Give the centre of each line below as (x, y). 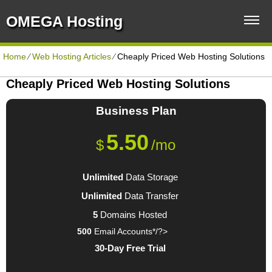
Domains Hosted (133, 215)
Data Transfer (151, 196)
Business (124, 111)
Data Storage (150, 177)
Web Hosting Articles (72, 56)
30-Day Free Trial (130, 248)
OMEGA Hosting (64, 21)
